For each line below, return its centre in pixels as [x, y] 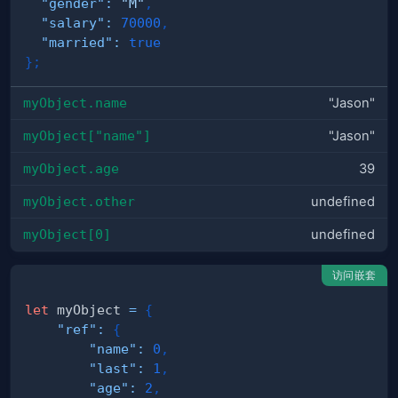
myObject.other [79, 202]
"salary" [73, 23]
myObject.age [71, 169]
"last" [113, 369]
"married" [77, 43]
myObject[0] [67, 235]
